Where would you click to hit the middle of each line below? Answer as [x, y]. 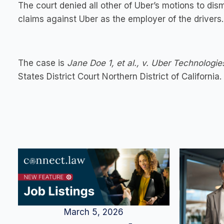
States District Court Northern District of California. [120, 76]
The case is [42, 63]
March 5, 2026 [94, 212]
